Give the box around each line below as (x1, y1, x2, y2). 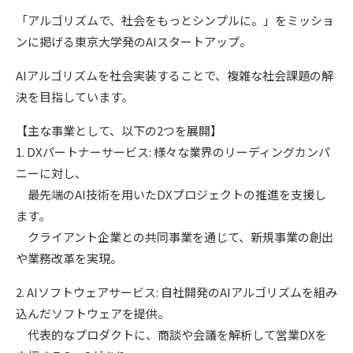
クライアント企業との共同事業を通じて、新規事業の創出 (16, 229, 333, 245)
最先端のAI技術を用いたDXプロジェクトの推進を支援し (16, 186, 326, 203)
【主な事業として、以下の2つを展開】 (16, 122, 222, 139)
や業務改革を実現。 (16, 250, 122, 266)
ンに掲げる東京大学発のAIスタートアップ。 (16, 33, 251, 50)
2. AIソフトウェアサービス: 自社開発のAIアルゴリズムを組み (16, 284, 337, 300)
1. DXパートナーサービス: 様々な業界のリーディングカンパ (16, 143, 330, 160)
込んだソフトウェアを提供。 (16, 305, 169, 321)
